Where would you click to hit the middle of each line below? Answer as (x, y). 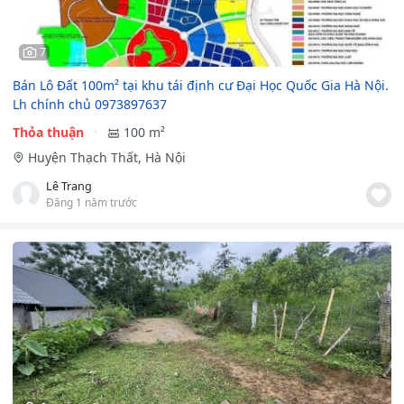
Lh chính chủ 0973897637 (90, 105)
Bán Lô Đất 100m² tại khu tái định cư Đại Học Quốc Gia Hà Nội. (201, 86)
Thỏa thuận (48, 132)
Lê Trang (69, 186)
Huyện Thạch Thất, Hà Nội (106, 157)
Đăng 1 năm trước (92, 202)
